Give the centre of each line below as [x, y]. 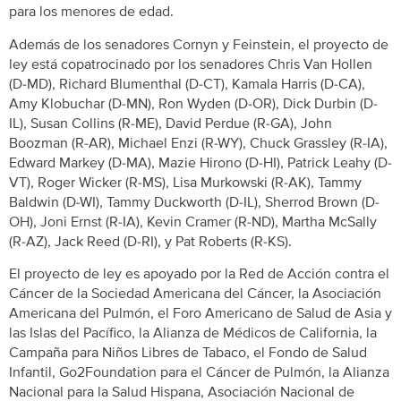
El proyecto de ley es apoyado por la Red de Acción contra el [199, 274]
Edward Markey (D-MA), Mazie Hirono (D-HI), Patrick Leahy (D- [200, 162]
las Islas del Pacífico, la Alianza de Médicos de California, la [193, 333]
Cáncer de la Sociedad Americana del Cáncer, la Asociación [195, 294]
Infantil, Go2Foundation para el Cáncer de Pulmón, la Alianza [199, 373]
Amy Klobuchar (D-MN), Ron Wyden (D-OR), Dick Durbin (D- [193, 103]
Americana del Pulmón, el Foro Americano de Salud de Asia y [200, 314]
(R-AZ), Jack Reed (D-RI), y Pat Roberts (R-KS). [150, 241]
